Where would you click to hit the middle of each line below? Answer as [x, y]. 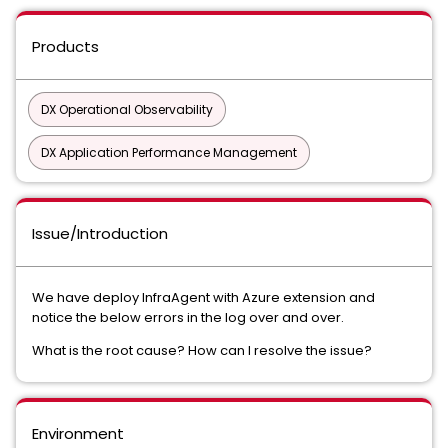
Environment [78, 433]
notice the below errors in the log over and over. [189, 317]
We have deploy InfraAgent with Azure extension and [203, 297]
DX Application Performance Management [169, 152]
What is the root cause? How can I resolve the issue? [202, 350]
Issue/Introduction [100, 233]
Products [65, 46]
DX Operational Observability [127, 109]
